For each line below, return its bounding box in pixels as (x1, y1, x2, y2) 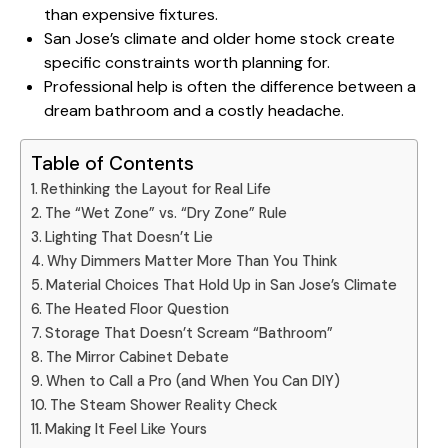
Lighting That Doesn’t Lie (44, 228, 213, 247)
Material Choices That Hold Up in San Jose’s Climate (45, 276, 397, 295)
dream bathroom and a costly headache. (44, 100, 344, 122)
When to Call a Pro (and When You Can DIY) (45, 372, 340, 391)
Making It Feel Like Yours (44, 420, 207, 439)
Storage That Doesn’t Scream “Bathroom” (44, 324, 333, 343)
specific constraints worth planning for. (44, 52, 330, 74)
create (342, 28, 395, 50)
